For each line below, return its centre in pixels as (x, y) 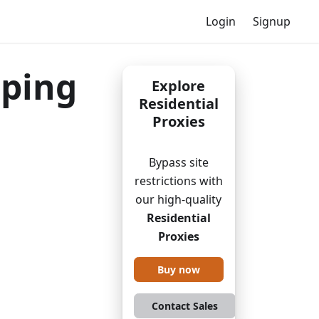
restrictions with (178, 181)
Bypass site (178, 162)
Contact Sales (184, 306)
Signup (272, 21)
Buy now (178, 270)
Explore (179, 86)
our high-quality (179, 199)
